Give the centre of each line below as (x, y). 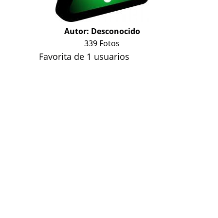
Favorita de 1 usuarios (84, 56)
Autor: (77, 31)
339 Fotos (102, 43)
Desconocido (115, 31)
